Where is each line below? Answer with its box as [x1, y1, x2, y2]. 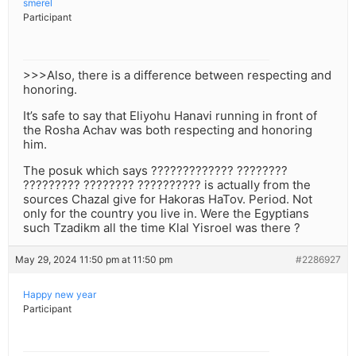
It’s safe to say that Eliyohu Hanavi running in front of [23, 108, 317, 124]
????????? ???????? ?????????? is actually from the [23, 177, 311, 193]
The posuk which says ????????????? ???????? [23, 163, 288, 179]
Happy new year [23, 288, 96, 301]
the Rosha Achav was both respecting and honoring [23, 122, 312, 138]
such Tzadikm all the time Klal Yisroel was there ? [23, 220, 300, 236]
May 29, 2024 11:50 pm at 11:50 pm [15, 253, 172, 266]
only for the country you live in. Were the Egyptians [23, 206, 309, 222]
